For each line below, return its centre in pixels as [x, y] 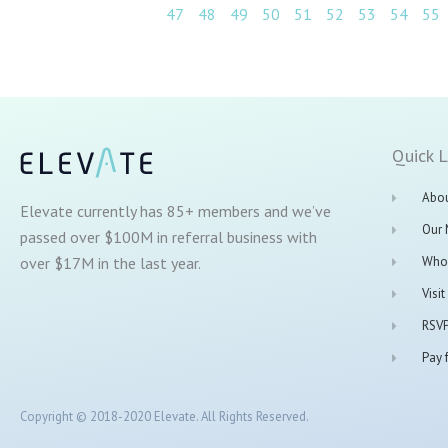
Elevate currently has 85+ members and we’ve [175, 211]
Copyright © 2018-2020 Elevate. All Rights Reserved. [164, 416]
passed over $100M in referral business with [168, 237]
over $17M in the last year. [110, 263]
